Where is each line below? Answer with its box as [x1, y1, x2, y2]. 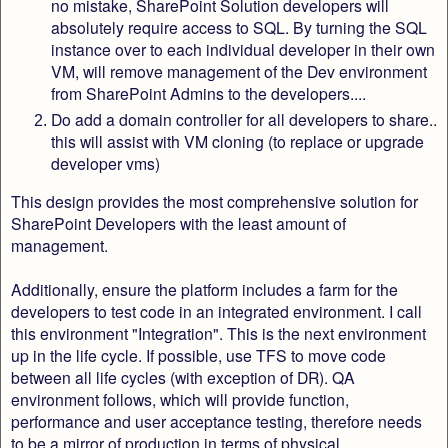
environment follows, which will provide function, [11, 387, 349, 410]
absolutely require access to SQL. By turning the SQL [51, 16, 427, 39]
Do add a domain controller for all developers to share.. [51, 108, 437, 131]
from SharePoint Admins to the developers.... [51, 82, 366, 105]
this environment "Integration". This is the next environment [11, 321, 426, 344]
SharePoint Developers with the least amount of [11, 211, 346, 234]
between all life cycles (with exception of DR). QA [11, 365, 355, 388]
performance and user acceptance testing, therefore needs [11, 409, 422, 432]
